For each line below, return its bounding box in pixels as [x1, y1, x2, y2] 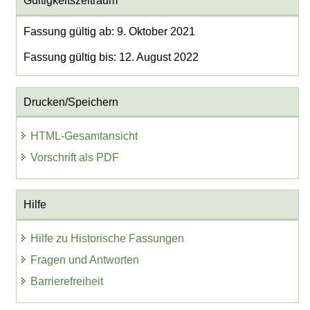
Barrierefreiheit [30, 275, 104, 287]
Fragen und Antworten [30, 254, 140, 266]
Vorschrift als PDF [30, 151, 120, 163]
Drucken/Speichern [23, 95, 118, 108]
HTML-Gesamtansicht [30, 129, 138, 142]
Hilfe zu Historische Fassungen [30, 232, 185, 245]
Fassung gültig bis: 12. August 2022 [23, 51, 199, 64]
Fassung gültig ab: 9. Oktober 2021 [23, 26, 195, 38]
